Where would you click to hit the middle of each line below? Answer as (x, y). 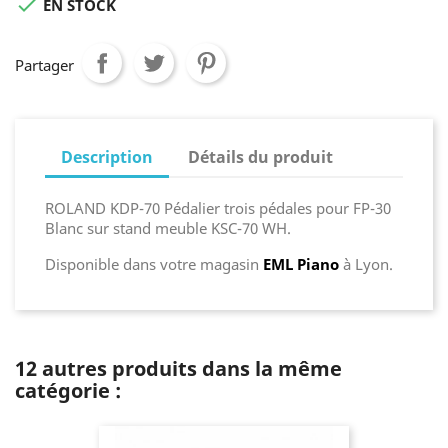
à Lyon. (366, 264)
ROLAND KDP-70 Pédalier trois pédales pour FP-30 (218, 208)
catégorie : (68, 391)
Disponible (84, 264)
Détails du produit (261, 157)
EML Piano (301, 264)
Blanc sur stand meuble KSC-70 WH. (168, 228)
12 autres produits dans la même (178, 369)
